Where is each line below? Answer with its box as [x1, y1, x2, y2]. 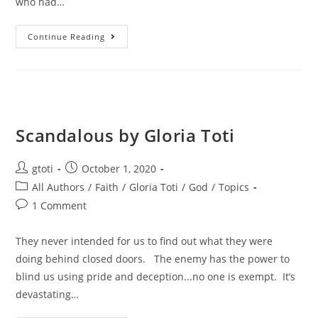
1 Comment [32, 199, 87, 213]
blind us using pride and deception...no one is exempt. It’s [16, 270, 296, 284]
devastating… [16, 287, 79, 302]
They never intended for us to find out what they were [16, 234, 273, 248]
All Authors [32, 180, 85, 194]
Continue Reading [28, 31, 106, 43]
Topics [219, 180, 250, 194]
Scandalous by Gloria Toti [16, 124, 235, 148]
